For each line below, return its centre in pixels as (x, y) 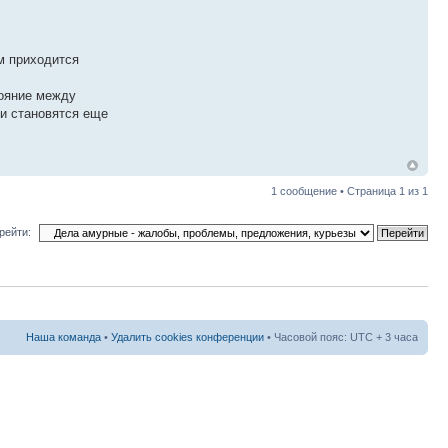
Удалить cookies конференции (187, 337)
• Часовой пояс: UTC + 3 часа (341, 337)
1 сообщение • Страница (335, 190)
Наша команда (63, 337)
